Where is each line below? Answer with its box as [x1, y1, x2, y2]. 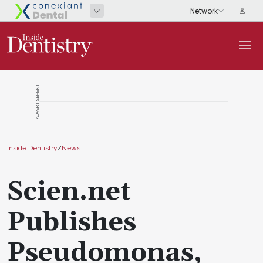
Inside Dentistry [7, 143, 58, 152]
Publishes [7, 205, 136, 239]
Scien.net [7, 175, 131, 208]
